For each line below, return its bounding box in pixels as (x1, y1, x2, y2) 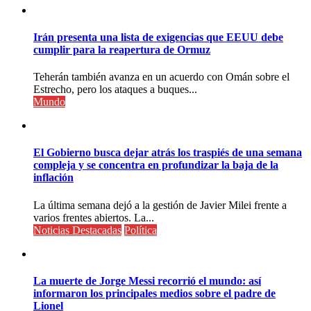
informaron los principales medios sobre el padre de (33, 287, 276, 299)
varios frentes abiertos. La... (33, 211, 154, 224)
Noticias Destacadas (33, 224, 121, 236)
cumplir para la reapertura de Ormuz (33, 43, 210, 56)
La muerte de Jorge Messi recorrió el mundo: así (33, 274, 261, 287)
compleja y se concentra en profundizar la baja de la (33, 159, 278, 171)
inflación (33, 171, 74, 184)
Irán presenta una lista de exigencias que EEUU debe (33, 31, 283, 43)
